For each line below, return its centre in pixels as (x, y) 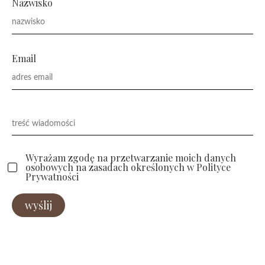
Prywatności (52, 177)
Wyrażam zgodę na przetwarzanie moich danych (130, 158)
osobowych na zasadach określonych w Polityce (128, 167)
